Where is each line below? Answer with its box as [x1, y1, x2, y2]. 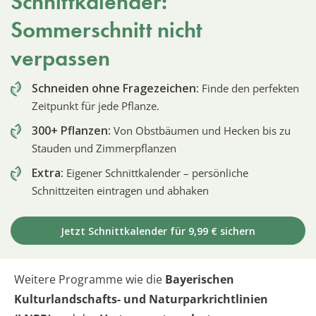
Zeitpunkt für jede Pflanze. [32, 98, 159, 113]
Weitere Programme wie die [14, 271, 165, 287]
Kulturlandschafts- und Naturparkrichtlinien [14, 291, 268, 307]
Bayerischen [165, 271, 234, 287]
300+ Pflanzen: [32, 122, 111, 138]
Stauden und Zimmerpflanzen [32, 140, 176, 155]
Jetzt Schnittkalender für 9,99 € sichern [61, 224, 255, 238]
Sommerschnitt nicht [11, 15, 202, 44]
